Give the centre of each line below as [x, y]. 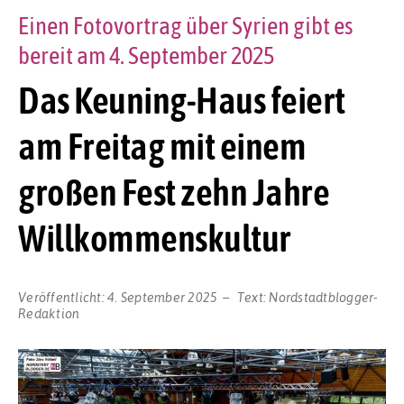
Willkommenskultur [155, 239]
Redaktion [49, 312]
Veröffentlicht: [63, 296]
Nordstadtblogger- [324, 296]
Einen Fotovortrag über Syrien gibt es [186, 26]
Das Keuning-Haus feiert [182, 101]
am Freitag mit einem [162, 147]
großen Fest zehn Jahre [174, 193]
